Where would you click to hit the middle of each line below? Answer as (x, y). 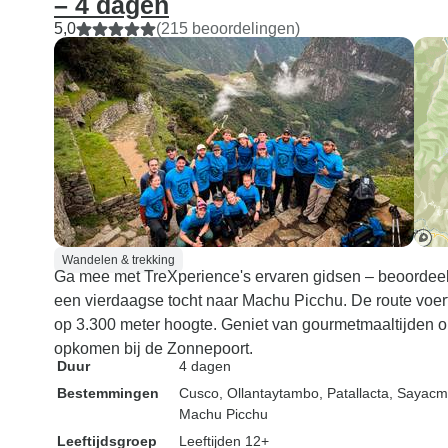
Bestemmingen (108, 393)
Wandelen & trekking (118, 260)
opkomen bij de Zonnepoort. (153, 348)
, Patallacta (354, 393)
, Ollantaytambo (269, 393)
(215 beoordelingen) (228, 28)
